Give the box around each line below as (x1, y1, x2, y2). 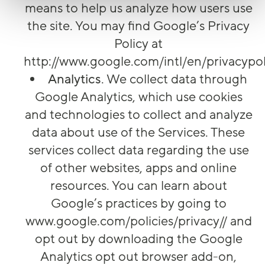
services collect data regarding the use (28, 142, 249, 159)
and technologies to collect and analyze (24, 106, 253, 124)
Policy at (114, 35, 163, 53)
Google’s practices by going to (50, 195, 227, 212)
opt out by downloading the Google (34, 231, 243, 248)
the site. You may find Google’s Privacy (27, 18, 250, 35)
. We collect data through (101, 71, 247, 88)
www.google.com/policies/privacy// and (25, 213, 252, 230)
